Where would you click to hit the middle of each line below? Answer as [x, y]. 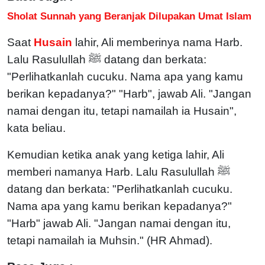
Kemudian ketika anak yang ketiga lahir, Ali [116, 154]
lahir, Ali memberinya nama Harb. [159, 42]
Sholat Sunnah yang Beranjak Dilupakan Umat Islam [129, 16]
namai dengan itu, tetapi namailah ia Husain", [122, 111]
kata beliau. [36, 128]
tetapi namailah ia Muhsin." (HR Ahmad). [113, 240]
